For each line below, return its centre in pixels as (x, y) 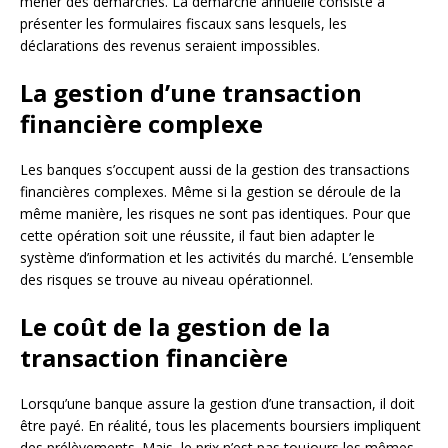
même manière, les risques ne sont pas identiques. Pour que (215, 214)
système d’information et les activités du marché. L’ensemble (217, 258)
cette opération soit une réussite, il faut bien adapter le (197, 236)
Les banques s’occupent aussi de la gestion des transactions (215, 170)
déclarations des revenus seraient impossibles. (170, 46)
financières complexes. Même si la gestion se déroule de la (210, 192)
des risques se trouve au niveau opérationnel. (166, 280)
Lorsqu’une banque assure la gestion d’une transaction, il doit (217, 404)
